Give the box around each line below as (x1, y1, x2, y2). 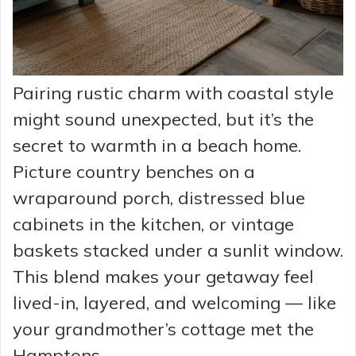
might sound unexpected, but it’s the (13, 108, 314, 131)
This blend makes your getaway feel (13, 265, 314, 288)
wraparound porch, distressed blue (13, 187, 305, 210)
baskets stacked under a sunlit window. (13, 239, 343, 262)
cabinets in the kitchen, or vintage (13, 213, 294, 236)
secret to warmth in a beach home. (13, 134, 301, 157)
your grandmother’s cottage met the (13, 318, 314, 341)
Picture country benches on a (13, 161, 255, 184)
